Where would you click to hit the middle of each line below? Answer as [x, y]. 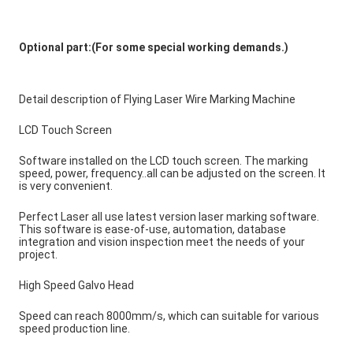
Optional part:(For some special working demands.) [155, 48]
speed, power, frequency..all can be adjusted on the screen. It [172, 174]
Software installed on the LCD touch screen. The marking [163, 161]
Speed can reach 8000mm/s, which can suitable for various [169, 316]
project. [38, 255]
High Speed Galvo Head [76, 286]
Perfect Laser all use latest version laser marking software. [169, 217]
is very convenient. [66, 186]
